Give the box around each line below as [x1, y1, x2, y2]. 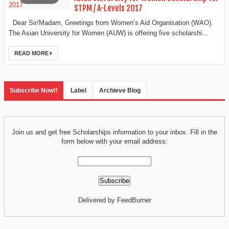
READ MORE [14, 50, 50, 57]
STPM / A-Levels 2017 [74, 3, 143, 13]
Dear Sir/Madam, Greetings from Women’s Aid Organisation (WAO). [9, 19, 213, 27]
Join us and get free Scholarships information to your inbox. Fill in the [12, 128, 217, 136]
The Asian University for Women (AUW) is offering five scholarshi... [9, 29, 208, 37]
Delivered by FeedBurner [78, 196, 151, 204]
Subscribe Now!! [10, 87, 58, 95]
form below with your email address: [61, 138, 168, 146]
